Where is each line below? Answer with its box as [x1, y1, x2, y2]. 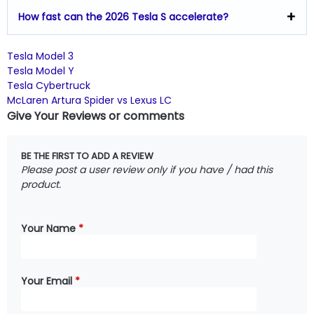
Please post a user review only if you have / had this [21, 162, 273, 177]
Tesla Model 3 [7, 48, 74, 63]
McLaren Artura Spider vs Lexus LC [7, 93, 172, 107]
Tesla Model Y [7, 63, 74, 78]
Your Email [21, 273, 75, 288]
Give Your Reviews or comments [7, 107, 184, 124]
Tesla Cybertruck [7, 78, 90, 93]
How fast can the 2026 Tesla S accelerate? [18, 9, 228, 24]
